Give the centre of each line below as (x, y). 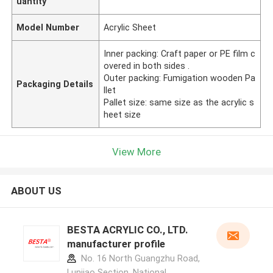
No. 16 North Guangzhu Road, (139, 259)
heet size (122, 114)
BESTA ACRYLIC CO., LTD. (127, 230)
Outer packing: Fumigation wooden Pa (180, 78)
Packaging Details (55, 84)
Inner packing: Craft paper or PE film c (180, 53)
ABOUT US (36, 191)
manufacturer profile (116, 244)
